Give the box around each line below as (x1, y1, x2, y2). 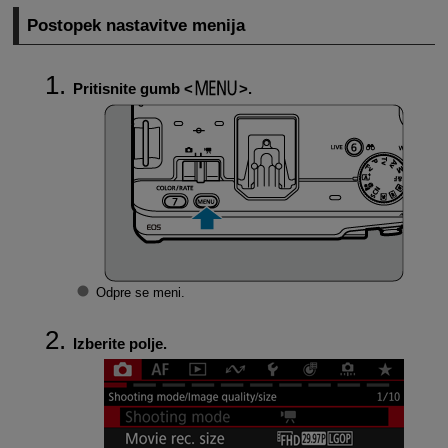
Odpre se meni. (95, 285, 185, 301)
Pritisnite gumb (72, 79, 184, 97)
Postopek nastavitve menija (27, 15, 246, 35)
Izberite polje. (72, 334, 167, 352)
